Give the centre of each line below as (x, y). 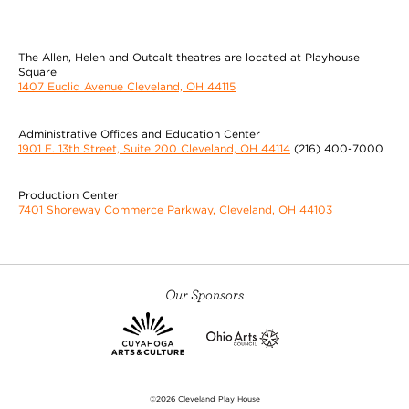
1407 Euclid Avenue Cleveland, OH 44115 (127, 87)
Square (37, 72)
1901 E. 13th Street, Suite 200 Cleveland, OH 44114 (154, 148)
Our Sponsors (204, 294)
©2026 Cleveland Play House (204, 399)
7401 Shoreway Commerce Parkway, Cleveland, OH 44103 (175, 210)
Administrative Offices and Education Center (139, 133)
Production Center (68, 195)
